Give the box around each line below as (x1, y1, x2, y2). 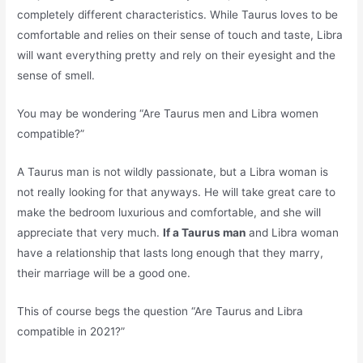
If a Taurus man (163, 226, 250, 240)
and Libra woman (249, 226, 340, 240)
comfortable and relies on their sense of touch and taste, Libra (17, 28, 344, 42)
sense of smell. (17, 69, 96, 83)
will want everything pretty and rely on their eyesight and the (17, 49, 336, 62)
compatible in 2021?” (17, 325, 126, 339)
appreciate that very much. (17, 226, 164, 240)
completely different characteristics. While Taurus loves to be (17, 8, 339, 22)
